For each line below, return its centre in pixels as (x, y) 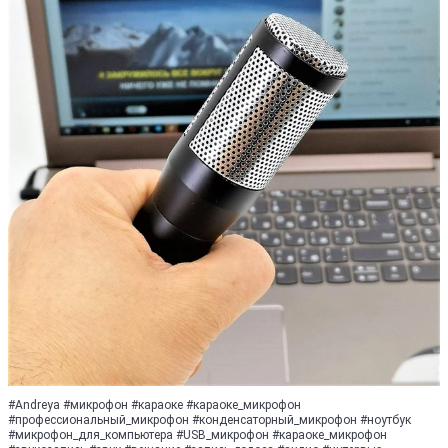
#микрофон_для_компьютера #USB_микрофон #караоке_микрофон (197, 435)
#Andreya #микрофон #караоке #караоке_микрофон (154, 405)
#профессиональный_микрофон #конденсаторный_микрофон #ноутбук (209, 420)
